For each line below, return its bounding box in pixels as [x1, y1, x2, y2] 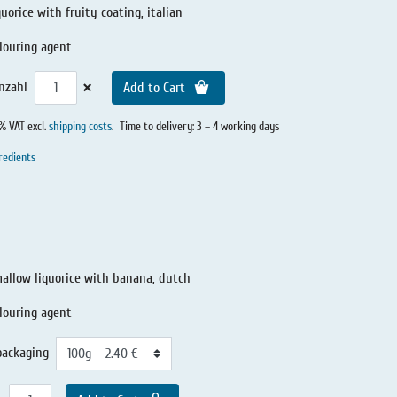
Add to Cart [123, 80, 190, 97]
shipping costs [49, 120, 112, 135]
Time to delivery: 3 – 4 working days [119, 120, 279, 135]
